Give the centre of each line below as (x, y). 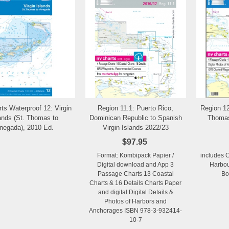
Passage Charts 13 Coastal (135, 174)
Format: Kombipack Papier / (136, 155)
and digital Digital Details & (135, 192)
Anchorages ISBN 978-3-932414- (136, 210)
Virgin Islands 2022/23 (135, 127)
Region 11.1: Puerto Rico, (136, 108)
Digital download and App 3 (136, 164)
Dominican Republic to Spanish (135, 118)
